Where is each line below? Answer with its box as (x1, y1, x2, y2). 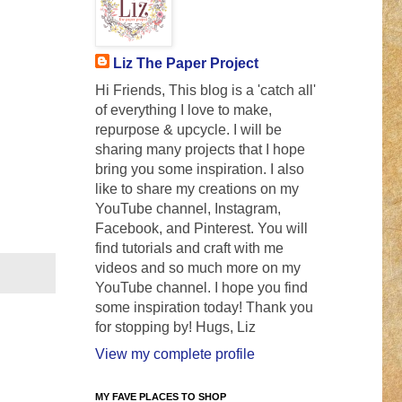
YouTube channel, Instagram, (95, 201, 281, 217)
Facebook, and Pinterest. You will (95, 221, 308, 237)
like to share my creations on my (95, 181, 299, 197)
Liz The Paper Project (113, 56, 258, 72)
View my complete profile (95, 346, 255, 363)
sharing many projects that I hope (95, 142, 305, 158)
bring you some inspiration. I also (95, 162, 304, 178)
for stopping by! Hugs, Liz (95, 319, 256, 336)
